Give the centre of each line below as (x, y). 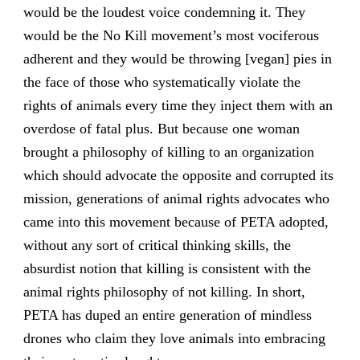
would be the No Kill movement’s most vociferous (171, 36)
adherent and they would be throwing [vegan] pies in (177, 59)
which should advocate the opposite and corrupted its (178, 176)
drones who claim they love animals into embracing (174, 339)
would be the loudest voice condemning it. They (164, 12)
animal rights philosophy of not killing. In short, (164, 292)
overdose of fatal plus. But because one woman (161, 129)
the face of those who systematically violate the (162, 82)
